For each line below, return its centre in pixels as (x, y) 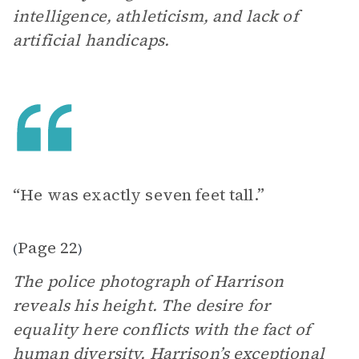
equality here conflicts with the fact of (161, 329)
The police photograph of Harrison (148, 281)
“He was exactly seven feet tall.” (139, 195)
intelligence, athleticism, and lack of (155, 16)
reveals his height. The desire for (142, 305)
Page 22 (48, 248)
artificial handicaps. (91, 40)
